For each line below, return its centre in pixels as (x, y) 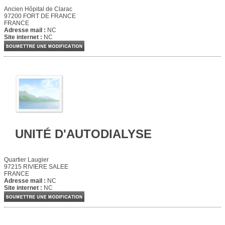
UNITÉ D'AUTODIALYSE (83, 134)
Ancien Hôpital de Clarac (38, 9)
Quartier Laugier (26, 160)
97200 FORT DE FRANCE (40, 16)
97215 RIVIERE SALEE (36, 167)
